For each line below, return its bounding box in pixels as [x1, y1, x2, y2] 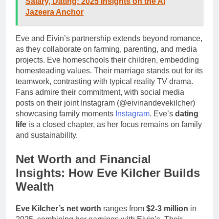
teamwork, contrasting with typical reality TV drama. [16, 77, 193, 86]
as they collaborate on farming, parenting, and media [16, 44, 197, 53]
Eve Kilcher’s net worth [16, 204, 101, 213]
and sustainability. [16, 131, 78, 139]
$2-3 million [146, 204, 188, 213]
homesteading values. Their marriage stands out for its [16, 66, 203, 75]
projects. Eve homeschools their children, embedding [16, 55, 199, 64]
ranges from [101, 204, 146, 213]
